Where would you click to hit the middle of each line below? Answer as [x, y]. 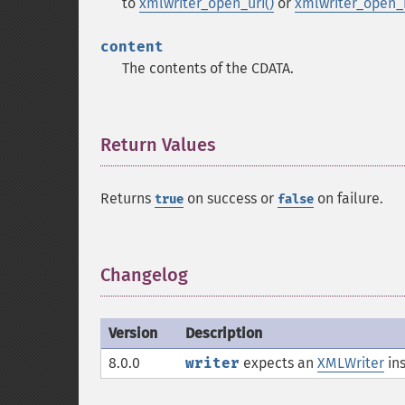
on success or [231, 198]
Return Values [158, 145]
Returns [127, 198]
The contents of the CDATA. [208, 68]
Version [133, 333]
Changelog [144, 275]
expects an [278, 363]
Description [224, 333]
